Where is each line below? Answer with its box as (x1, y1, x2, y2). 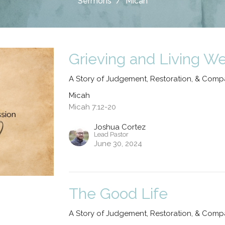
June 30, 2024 (94, 139, 143, 148)
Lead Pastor (94, 130, 129, 138)
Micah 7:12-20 (69, 102, 117, 111)
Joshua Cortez (94, 122, 146, 132)
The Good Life (69, 184, 168, 202)
